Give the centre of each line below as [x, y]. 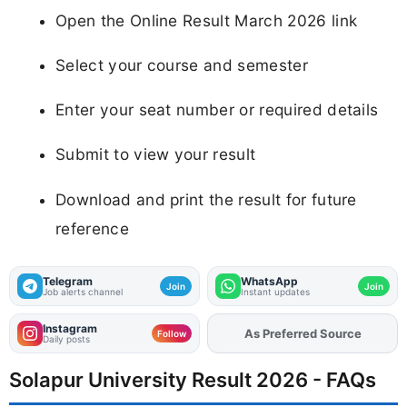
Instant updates [275, 292]
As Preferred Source [303, 334]
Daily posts [66, 339]
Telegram [68, 282]
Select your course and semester [182, 65]
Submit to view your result [156, 154]
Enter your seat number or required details [217, 110]
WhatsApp [269, 282]
